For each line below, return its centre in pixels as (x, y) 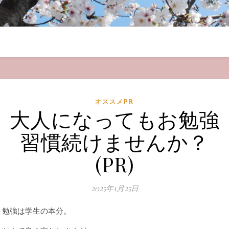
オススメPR (114, 101)
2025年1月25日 (114, 188)
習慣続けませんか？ (114, 141)
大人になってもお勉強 (114, 119)
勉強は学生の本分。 (37, 211)
